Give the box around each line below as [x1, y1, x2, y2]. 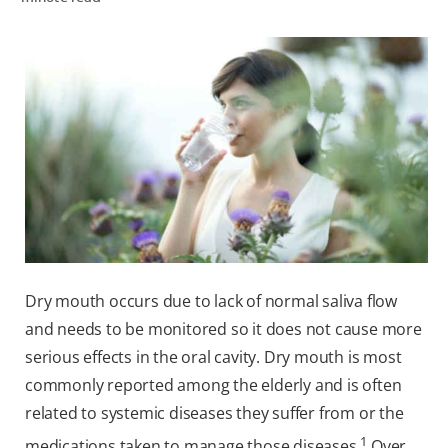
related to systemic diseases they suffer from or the [25, 402, 404, 425]
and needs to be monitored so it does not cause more [25, 318, 422, 341]
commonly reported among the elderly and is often [25, 374, 402, 397]
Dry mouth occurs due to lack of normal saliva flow [25, 290, 397, 313]
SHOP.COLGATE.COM [281, 134, 416, 150]
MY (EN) [360, 178, 416, 194]
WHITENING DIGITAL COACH [231, 90, 416, 106]
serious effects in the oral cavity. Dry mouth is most [25, 346, 402, 369]
